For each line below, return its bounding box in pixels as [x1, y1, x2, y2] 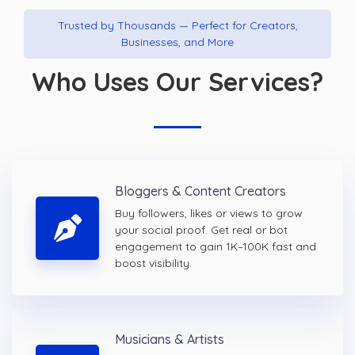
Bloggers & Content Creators [115, 183, 286, 200]
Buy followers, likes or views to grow [115, 206, 303, 221]
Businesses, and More [121, 35, 234, 50]
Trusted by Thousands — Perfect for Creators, [57, 18, 298, 33]
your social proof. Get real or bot [115, 223, 288, 238]
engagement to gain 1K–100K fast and [115, 239, 316, 254]
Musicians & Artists [115, 331, 224, 348]
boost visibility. [115, 256, 192, 271]
